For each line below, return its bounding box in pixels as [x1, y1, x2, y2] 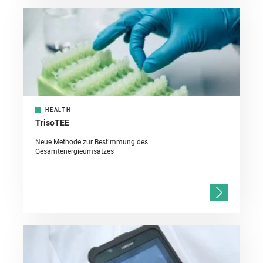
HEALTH [45, 107, 71, 113]
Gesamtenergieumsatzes [35, 147, 114, 156]
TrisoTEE [35, 118, 69, 128]
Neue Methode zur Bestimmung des [35, 138, 148, 147]
